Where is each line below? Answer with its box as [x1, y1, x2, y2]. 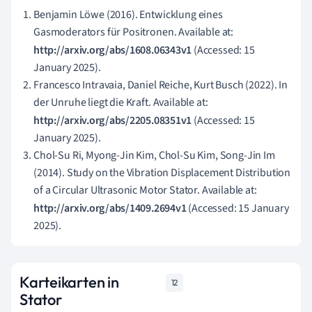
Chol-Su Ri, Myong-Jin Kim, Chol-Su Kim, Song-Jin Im [33, 147, 275, 163]
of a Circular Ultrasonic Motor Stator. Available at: [33, 182, 257, 198]
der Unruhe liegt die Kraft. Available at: [33, 94, 208, 110]
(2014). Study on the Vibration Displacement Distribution [33, 164, 291, 180]
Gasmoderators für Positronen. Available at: [33, 24, 234, 40]
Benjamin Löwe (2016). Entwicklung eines [33, 6, 223, 22]
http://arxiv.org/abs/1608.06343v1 [33, 42, 192, 58]
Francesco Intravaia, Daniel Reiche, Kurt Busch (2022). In [33, 77, 288, 93]
